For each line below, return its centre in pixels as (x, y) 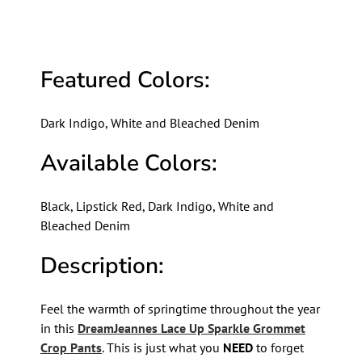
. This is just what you (162, 348)
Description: (102, 265)
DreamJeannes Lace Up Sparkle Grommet (191, 328)
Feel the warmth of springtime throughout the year (180, 309)
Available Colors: (128, 163)
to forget (278, 348)
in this (59, 328)
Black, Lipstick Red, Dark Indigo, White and (157, 206)
